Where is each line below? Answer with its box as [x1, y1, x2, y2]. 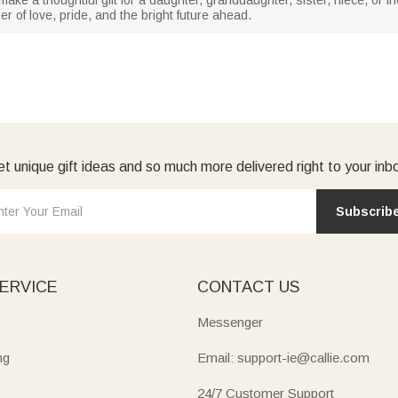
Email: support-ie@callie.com [196, 349, 370, 365]
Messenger [196, 314, 263, 330]
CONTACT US [196, 277, 299, 296]
